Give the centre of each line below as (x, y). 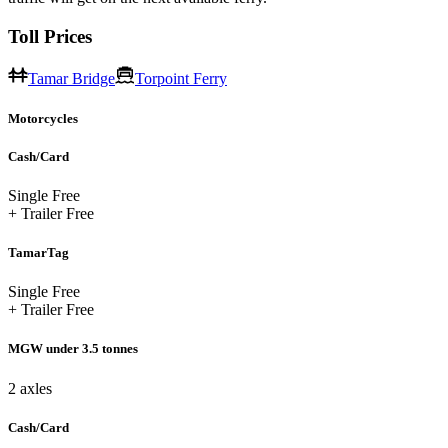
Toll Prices (50, 36)
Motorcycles (43, 118)
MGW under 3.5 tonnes (73, 349)
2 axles (30, 388)
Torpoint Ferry (181, 79)
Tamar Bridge (71, 79)
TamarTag (38, 253)
